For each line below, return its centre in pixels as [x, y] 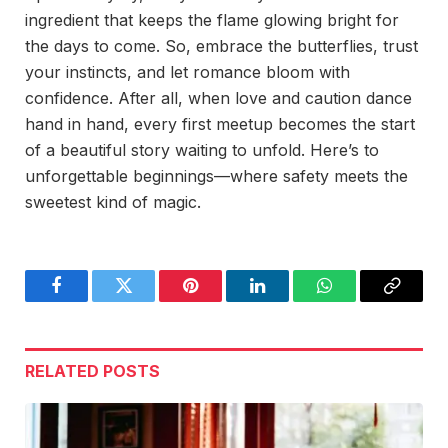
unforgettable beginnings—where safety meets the [216, 176]
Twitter [148, 300]
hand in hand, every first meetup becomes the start [220, 124]
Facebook [90, 300]
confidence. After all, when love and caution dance [218, 98]
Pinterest [220, 300]
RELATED [64, 371]
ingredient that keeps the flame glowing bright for [212, 20]
